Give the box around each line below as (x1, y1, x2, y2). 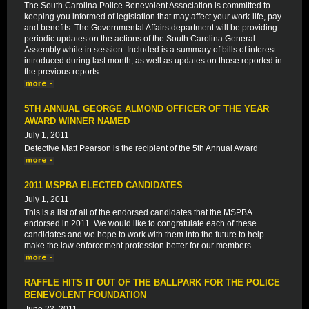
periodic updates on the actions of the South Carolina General (24, 34, 255, 43)
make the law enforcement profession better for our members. (24, 241, 253, 250)
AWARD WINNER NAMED (24, 116, 130, 126)
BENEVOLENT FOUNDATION (24, 290, 146, 300)
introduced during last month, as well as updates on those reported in (24, 56, 282, 66)
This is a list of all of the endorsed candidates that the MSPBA (24, 208, 252, 217)
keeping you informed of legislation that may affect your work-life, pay (24, 12, 281, 21)
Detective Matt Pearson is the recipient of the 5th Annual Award (24, 143, 258, 153)
